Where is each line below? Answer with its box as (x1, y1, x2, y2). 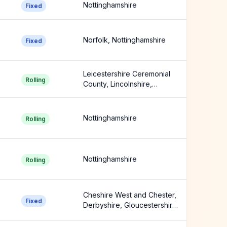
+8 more (83, 211, 111, 219)
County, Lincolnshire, (83, 80, 152, 88)
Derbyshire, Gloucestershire (83, 201, 177, 209)
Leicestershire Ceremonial (83, 69, 170, 78)
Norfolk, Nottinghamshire (83, 35, 166, 44)
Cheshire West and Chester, (83, 191, 176, 199)
